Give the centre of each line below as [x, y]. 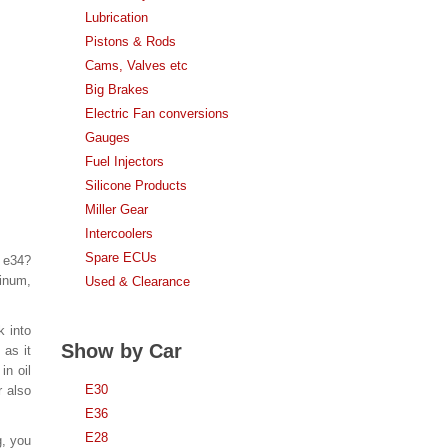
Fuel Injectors [124, 161]
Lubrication [116, 17]
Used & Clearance [137, 281]
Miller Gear [116, 209]
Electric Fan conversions [157, 113]
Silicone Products [136, 185]
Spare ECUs [121, 257]
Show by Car [121, 351]
